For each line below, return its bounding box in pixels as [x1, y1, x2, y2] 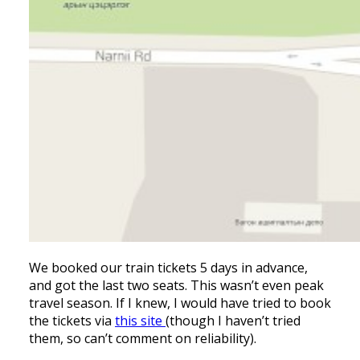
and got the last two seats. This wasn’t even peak [29, 276, 324, 294]
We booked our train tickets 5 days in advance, [29, 258, 308, 276]
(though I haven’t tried [166, 311, 301, 329]
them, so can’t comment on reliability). [29, 329, 256, 347]
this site [115, 311, 166, 329]
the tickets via [29, 311, 115, 329]
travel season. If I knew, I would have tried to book [29, 293, 331, 312]
